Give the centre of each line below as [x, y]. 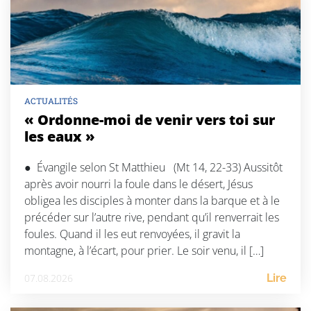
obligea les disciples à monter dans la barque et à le [152, 201]
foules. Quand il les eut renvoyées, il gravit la [132, 234]
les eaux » [60, 137]
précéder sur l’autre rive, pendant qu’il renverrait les [152, 218]
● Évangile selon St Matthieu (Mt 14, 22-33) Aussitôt [153, 168]
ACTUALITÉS [51, 101]
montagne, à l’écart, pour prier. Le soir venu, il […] [144, 251]
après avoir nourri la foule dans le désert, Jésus [138, 184]
